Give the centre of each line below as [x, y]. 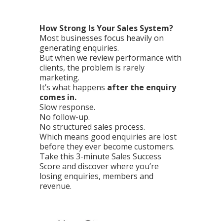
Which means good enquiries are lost [108, 136]
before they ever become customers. [107, 146]
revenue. [55, 186]
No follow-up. [65, 117]
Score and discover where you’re [99, 166]
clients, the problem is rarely [92, 67]
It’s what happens [73, 87]
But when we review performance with [110, 57]
